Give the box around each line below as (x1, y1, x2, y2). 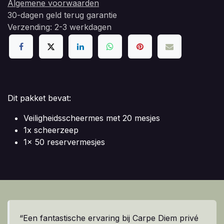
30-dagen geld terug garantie (7, 9, 117, 20)
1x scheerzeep (23, 125, 78, 135)
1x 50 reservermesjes (23, 137, 105, 147)
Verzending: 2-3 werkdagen (7, 21, 111, 32)
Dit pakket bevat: (7, 93, 71, 103)
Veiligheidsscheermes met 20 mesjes (23, 113, 160, 123)
